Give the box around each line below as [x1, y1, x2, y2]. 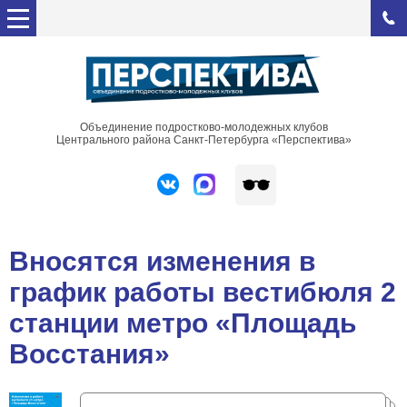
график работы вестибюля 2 [9, 276, 396, 307]
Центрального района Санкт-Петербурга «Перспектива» [55, 133, 352, 146]
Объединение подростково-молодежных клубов [79, 120, 328, 134]
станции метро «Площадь [9, 307, 356, 338]
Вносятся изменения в [9, 245, 315, 276]
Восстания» [9, 338, 170, 369]
